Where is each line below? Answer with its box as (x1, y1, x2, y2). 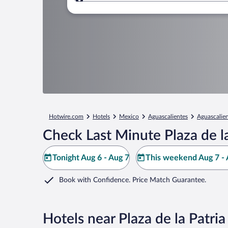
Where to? (96, 2, 133, 10)
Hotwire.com (49, 113, 83, 120)
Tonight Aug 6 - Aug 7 (52, 154, 129, 162)
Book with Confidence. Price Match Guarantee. (59, 177, 206, 184)
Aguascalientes (148, 113, 188, 120)
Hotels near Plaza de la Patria (43, 212, 225, 226)
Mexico (119, 113, 139, 120)
